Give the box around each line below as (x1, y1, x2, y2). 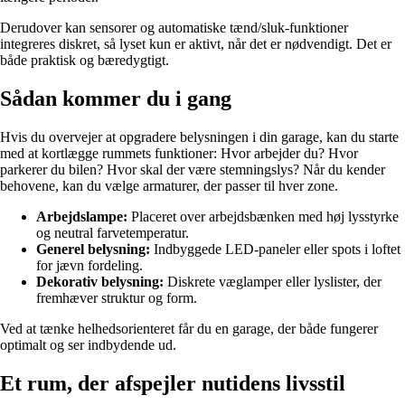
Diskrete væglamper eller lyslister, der (164, 273, 381, 289)
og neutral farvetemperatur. (36, 224, 189, 240)
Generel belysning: (36, 240, 150, 257)
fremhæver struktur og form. (36, 289, 197, 306)
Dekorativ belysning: (36, 273, 164, 289)
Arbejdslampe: (36, 208, 127, 224)
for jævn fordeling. (36, 257, 143, 273)
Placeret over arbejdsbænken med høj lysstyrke (127, 208, 399, 224)
